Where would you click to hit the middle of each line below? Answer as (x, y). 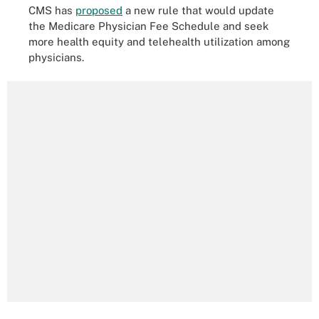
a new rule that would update (198, 10)
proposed (99, 10)
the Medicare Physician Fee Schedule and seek (148, 26)
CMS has (52, 10)
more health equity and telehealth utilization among (159, 41)
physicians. (56, 57)
